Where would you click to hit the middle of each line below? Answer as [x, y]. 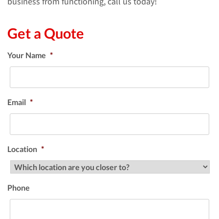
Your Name [27, 55]
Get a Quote [46, 33]
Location [22, 149]
